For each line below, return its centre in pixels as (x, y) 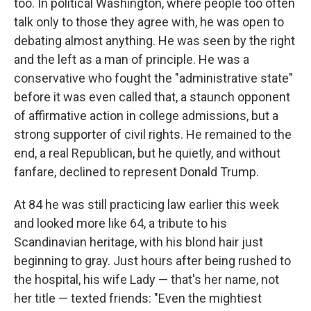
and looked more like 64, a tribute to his (120, 223)
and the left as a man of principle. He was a (132, 59)
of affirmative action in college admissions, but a (146, 116)
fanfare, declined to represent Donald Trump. (136, 172)
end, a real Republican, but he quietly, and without (147, 153)
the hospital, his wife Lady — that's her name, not (146, 279)
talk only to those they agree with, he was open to (149, 22)
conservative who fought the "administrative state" (153, 78)
